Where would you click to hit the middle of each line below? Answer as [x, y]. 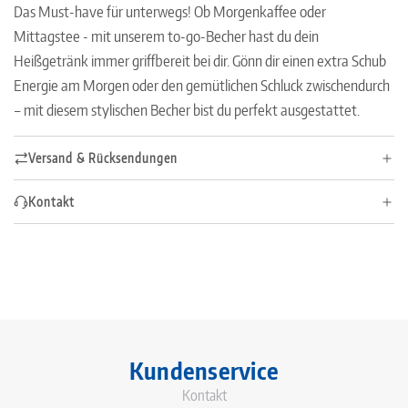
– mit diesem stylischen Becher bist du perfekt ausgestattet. [187, 109]
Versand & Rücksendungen [103, 158]
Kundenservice [204, 370]
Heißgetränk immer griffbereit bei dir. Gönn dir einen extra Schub [200, 60]
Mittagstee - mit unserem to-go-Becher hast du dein [166, 36]
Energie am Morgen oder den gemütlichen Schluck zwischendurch [202, 85]
